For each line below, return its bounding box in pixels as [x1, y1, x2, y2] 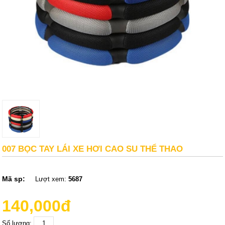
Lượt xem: [35, 175, 69, 183]
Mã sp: [2, 174, 26, 183]
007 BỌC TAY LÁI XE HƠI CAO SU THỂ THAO [2, 144, 183, 154]
